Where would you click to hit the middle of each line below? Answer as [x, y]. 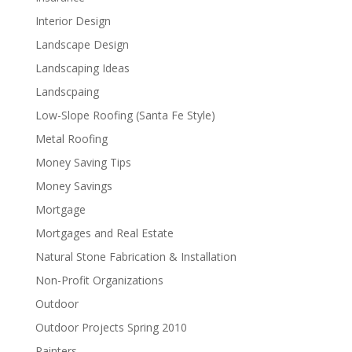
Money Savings [73, 186]
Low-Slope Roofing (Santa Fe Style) [125, 115]
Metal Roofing [71, 139]
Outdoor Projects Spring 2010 [111, 327]
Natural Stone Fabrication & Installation [136, 257]
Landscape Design [82, 44]
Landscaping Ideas [82, 68]
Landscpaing [67, 92]
